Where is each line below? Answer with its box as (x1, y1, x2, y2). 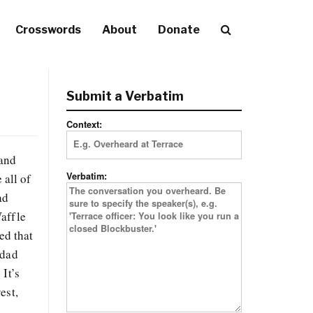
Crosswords (15, 23, 81, 36)
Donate (158, 23, 200, 36)
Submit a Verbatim (66, 89, 184, 103)
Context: (66, 118, 102, 131)
